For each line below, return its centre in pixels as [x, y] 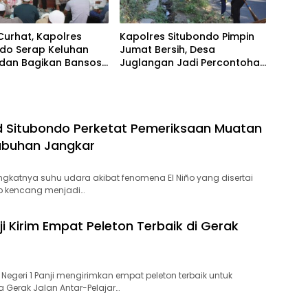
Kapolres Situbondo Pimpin [187, 37]
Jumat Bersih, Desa [167, 50]
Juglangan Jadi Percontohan [192, 63]
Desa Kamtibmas [162, 76]
